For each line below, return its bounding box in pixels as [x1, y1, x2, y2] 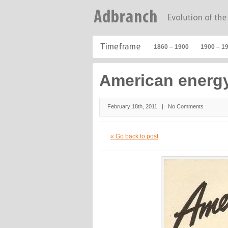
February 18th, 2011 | [107, 103, 168, 109]
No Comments [168, 103, 204, 109]
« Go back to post [110, 133, 158, 140]
